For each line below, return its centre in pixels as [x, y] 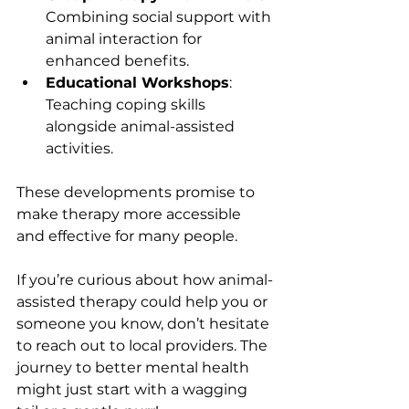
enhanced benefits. [117, 60]
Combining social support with [160, 16]
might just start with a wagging [134, 389]
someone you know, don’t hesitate [145, 323]
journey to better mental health [135, 367]
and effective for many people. [127, 236]
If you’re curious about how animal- [145, 279]
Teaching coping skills [127, 104]
